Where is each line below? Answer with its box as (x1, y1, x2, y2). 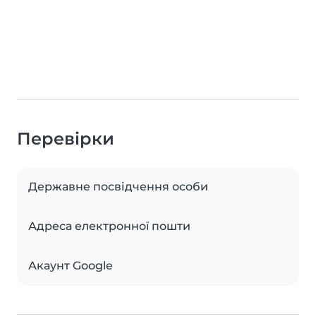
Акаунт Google (28, 259, 113, 273)
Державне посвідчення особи (28, 180, 208, 194)
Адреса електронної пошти (28, 219, 190, 233)
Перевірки (17, 128, 114, 150)
